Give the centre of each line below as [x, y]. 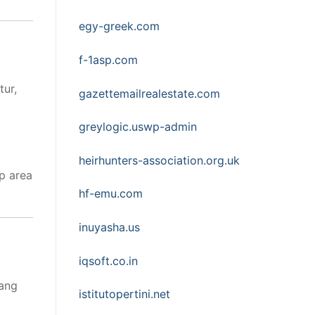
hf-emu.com [111, 194]
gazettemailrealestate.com [149, 93]
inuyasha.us [109, 227]
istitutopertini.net [124, 294]
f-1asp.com [108, 59]
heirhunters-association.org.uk [159, 160]
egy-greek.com [119, 26]
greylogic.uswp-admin [138, 127]
